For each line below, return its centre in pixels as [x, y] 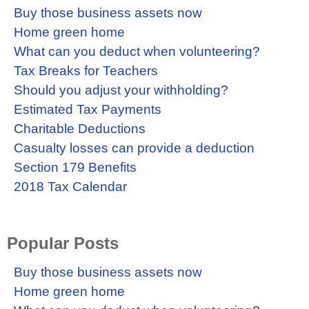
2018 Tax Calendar [70, 186]
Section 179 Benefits [75, 167]
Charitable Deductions [80, 128]
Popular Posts [63, 243]
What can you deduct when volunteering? [137, 51]
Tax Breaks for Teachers [86, 70]
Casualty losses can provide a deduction [134, 148]
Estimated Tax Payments [88, 109]
